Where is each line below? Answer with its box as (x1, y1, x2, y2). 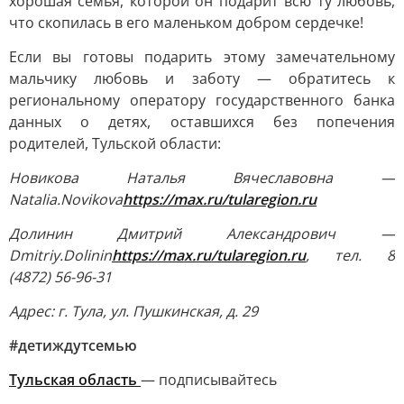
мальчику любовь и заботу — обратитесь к (9, 69, 395, 88)
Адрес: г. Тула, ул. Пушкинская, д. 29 (9, 301, 258, 321)
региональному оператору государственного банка (9, 90, 395, 110)
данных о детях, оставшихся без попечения (9, 112, 395, 132)
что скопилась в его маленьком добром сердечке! (9, 13, 363, 32)
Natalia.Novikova (9, 189, 123, 209)
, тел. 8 (306, 245, 395, 265)
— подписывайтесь (141, 370, 277, 390)
